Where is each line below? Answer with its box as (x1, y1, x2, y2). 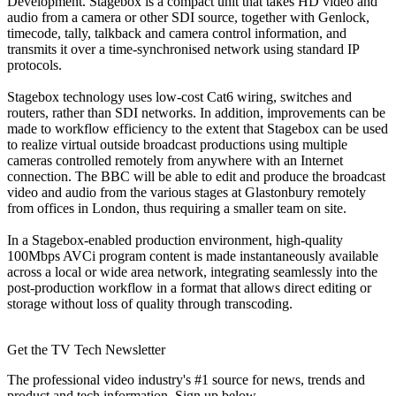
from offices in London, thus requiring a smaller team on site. (7, 200, 346, 216)
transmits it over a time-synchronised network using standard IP (7, 41, 359, 57)
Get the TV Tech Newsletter (7, 341, 165, 357)
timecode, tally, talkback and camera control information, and (7, 25, 346, 41)
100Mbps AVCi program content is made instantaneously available (7, 247, 378, 263)
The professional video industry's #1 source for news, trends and (7, 371, 365, 387)
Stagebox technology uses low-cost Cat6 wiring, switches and (7, 88, 352, 104)
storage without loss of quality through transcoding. (7, 295, 293, 311)
